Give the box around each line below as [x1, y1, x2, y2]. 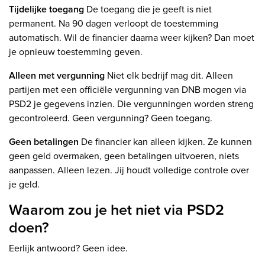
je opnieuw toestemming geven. [9, 45, 143, 59]
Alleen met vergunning [9, 69, 107, 83]
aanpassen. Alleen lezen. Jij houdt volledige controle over [9, 163, 249, 177]
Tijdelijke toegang [9, 2, 84, 17]
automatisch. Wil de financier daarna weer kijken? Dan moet [9, 31, 254, 45]
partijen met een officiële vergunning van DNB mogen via [9, 83, 246, 97]
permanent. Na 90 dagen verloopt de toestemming [9, 17, 218, 31]
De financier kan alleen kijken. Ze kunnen [79, 135, 252, 149]
